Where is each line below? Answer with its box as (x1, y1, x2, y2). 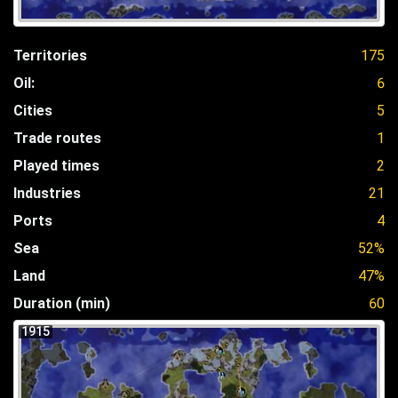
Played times (13, 156, 99, 174)
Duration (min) (13, 294, 110, 312)
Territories (13, 46, 87, 64)
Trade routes (13, 129, 101, 147)
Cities (13, 101, 52, 119)
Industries (13, 184, 81, 202)
